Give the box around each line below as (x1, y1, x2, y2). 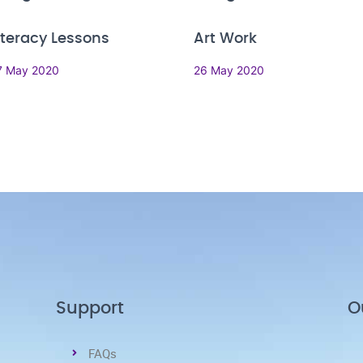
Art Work (194, 32, 257, 46)
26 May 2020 (194, 63, 264, 77)
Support (56, 300, 124, 317)
